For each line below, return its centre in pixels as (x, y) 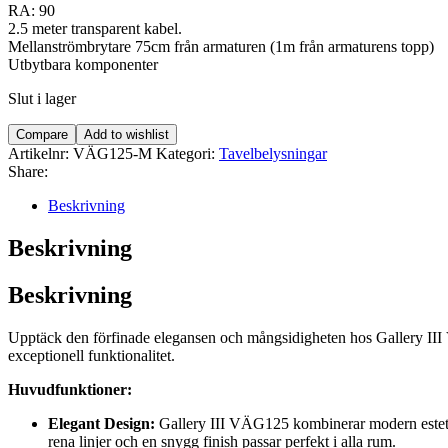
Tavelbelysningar (273, 153)
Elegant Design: (101, 423)
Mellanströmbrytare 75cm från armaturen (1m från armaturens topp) (221, 46)
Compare (42, 134)
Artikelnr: (40, 153)
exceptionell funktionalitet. (91, 355)
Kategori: (187, 153)
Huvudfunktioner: (70, 389)
